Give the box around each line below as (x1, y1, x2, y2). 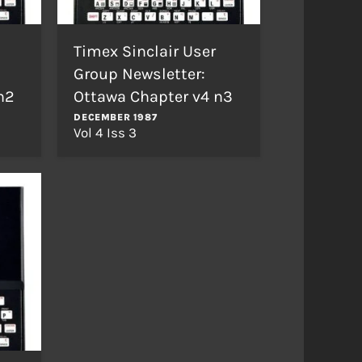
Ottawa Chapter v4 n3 (74, 86, 234, 106)
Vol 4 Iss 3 (74, 124, 137, 141)
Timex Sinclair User (74, 41, 217, 61)
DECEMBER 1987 (74, 111, 158, 123)
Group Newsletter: (74, 64, 206, 83)
